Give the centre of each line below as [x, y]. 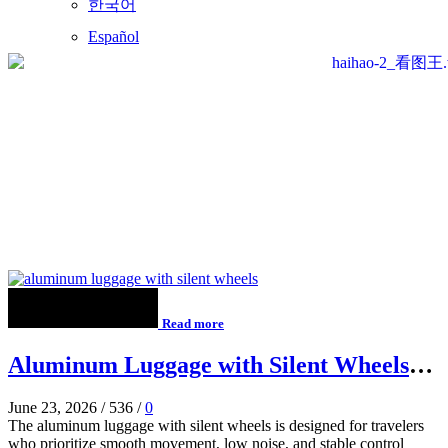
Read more [193, 323]
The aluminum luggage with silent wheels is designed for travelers [216, 425]
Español [113, 36]
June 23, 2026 [52, 407]
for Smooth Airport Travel [144, 391]
